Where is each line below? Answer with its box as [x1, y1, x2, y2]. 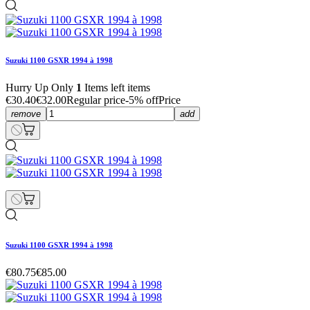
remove [11, 109, 41, 120]
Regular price [66, 94, 125, 107]
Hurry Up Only [6, 82, 76, 94]
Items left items [82, 82, 150, 94]
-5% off [125, 94, 158, 107]
